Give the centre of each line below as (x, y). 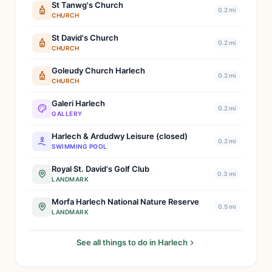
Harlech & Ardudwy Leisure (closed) (120, 136)
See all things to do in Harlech (132, 242)
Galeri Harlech (78, 103)
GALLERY (67, 114)
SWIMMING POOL (80, 146)
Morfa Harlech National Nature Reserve (125, 202)
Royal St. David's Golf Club (100, 169)
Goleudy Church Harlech (98, 70)
